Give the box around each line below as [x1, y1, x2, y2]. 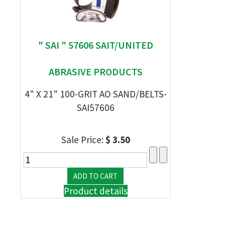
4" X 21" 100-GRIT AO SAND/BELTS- [24, 88, 167, 100]
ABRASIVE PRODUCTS [48, 65, 143, 78]
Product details [63, 185, 128, 197]
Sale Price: [61, 134, 105, 146]
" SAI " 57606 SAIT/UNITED [38, 39, 153, 51]
